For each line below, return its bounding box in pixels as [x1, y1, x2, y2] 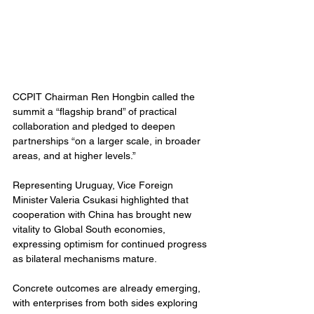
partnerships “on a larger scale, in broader [13, 135, 203, 147]
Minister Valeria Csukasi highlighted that [13, 194, 191, 206]
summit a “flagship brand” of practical [13, 106, 179, 118]
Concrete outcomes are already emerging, [13, 282, 203, 294]
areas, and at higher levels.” [13, 150, 136, 162]
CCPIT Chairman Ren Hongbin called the [13, 91, 198, 103]
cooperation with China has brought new [13, 209, 194, 221]
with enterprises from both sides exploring [13, 297, 200, 309]
